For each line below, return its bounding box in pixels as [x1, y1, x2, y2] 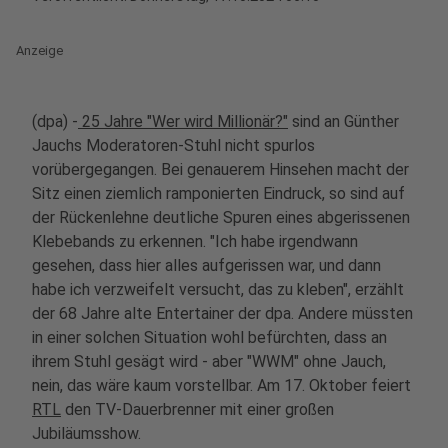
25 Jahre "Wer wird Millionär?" [78, 112, 288, 131]
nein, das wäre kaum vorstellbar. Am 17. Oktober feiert [32, 376, 411, 395]
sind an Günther [288, 112, 399, 131]
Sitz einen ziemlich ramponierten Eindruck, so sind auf [32, 184, 405, 203]
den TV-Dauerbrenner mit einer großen [61, 400, 334, 419]
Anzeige [16, 43, 63, 58]
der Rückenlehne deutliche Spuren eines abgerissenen [32, 208, 410, 227]
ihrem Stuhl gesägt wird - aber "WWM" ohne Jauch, [32, 352, 386, 371]
